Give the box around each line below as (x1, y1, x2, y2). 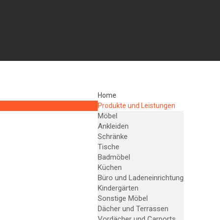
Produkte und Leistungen (97, 102, 175, 110)
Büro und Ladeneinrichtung (97, 173, 184, 182)
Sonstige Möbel (97, 194, 148, 203)
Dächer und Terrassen (97, 204, 168, 213)
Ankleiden (97, 122, 129, 131)
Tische (97, 142, 119, 151)
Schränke (97, 132, 128, 141)
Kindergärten (97, 184, 138, 192)
